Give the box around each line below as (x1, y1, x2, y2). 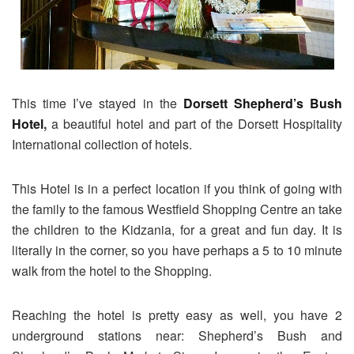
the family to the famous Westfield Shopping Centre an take (12, 200, 342, 219)
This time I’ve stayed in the (12, 94, 183, 113)
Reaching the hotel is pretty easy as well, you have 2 (12, 306, 342, 325)
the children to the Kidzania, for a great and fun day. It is (12, 220, 342, 239)
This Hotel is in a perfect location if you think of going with (12, 179, 342, 198)
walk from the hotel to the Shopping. (12, 262, 212, 281)
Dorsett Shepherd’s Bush (183, 94, 342, 113)
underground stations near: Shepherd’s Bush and (12, 326, 342, 345)
